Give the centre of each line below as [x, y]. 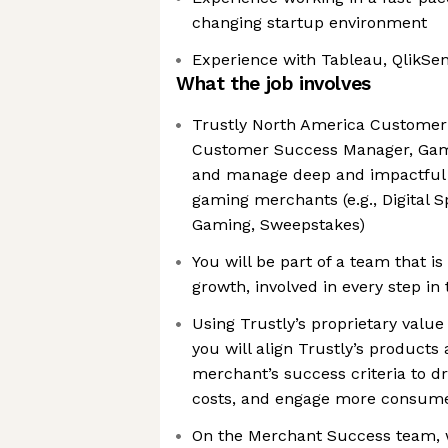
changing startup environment [309, 22]
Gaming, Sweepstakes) [278, 224]
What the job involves [273, 83]
